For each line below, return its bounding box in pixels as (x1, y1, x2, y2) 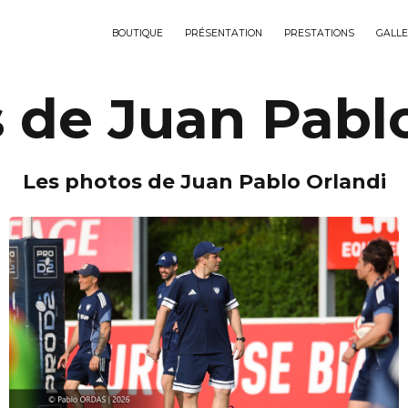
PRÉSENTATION (185, 27, 262, 39)
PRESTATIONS (284, 27, 354, 39)
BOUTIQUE (112, 27, 163, 39)
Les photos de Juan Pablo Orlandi (22, 169, 386, 194)
